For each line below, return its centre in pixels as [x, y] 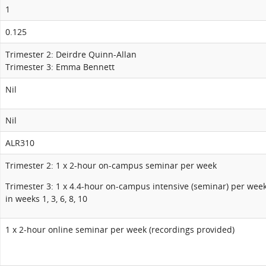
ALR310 [20, 143]
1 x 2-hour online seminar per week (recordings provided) [120, 229]
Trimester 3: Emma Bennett [60, 67]
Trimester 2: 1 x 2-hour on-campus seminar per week [111, 165]
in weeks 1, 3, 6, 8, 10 [46, 199]
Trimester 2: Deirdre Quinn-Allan [71, 54]
